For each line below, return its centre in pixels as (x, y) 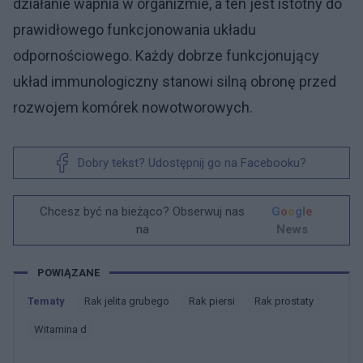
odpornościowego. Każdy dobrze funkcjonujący (166, 56)
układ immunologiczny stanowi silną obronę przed (175, 81)
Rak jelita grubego (130, 301)
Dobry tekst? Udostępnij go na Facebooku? (192, 163)
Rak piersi (215, 301)
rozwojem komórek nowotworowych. (133, 107)
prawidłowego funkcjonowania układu (135, 30)
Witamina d (65, 329)
